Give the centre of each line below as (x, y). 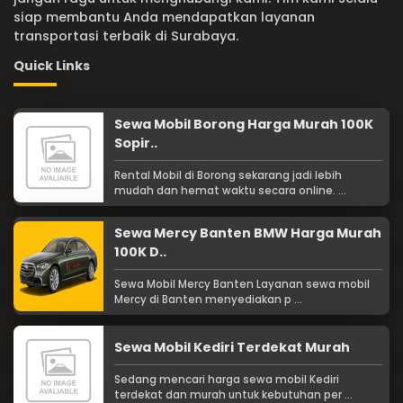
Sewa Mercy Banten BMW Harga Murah (248, 233)
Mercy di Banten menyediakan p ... (208, 300)
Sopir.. (136, 143)
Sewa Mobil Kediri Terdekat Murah (232, 348)
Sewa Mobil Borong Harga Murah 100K (244, 125)
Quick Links (52, 66)
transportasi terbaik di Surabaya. (126, 36)
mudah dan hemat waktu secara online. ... (230, 191)
